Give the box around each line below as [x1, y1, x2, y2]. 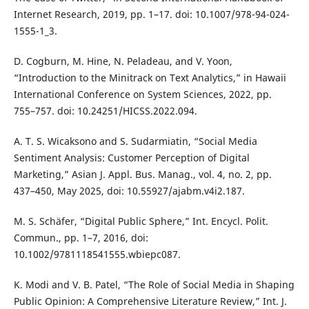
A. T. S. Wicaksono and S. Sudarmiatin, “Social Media [13, 134, 257, 148]
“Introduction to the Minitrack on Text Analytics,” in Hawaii [13, 71, 286, 85]
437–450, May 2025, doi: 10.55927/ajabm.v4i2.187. [13, 184, 245, 198]
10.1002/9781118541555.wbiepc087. [13, 248, 181, 261]
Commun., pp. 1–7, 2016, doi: [13, 231, 148, 245]
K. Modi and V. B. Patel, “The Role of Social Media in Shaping [13, 278, 295, 292]
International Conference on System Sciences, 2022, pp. [13, 88, 272, 101]
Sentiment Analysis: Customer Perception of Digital [13, 151, 250, 165]
